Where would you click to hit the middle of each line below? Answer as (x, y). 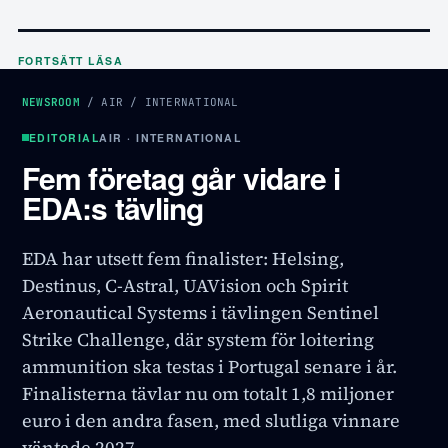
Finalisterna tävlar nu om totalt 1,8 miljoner (208, 393)
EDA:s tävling (113, 207)
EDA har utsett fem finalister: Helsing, (183, 258)
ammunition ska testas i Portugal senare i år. (209, 366)
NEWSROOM (51, 101)
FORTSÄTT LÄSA (71, 60)
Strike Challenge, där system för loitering (198, 339)
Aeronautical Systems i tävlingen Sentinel (200, 312)
